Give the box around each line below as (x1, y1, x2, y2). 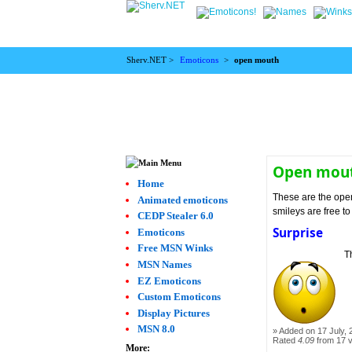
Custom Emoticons (137, 291, 222, 303)
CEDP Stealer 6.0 (137, 210, 214, 222)
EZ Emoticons (137, 274, 202, 287)
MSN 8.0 (137, 323, 176, 335)
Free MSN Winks (137, 242, 214, 255)
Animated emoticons (137, 193, 229, 206)
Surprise (273, 225, 324, 242)
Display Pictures (137, 306, 211, 319)
